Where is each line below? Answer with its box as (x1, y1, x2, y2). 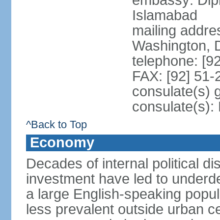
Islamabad (132, 7, 197, 23)
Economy (29, 135, 94, 150)
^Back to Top (26, 118, 87, 131)
